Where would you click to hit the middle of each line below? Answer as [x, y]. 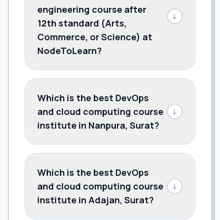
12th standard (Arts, [82, 23]
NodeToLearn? [69, 50]
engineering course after [92, 9]
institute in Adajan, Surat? [96, 200]
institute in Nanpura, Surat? [98, 125]
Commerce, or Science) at [95, 37]
